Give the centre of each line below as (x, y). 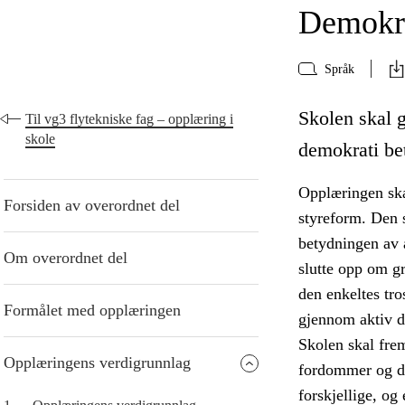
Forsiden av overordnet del (92, 206)
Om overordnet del (66, 258)
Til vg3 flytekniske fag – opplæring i (129, 119)
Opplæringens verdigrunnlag (97, 363)
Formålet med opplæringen (92, 311)
